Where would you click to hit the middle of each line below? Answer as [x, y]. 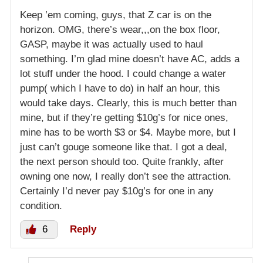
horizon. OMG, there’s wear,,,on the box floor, [120, 29]
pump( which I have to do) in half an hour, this [120, 88]
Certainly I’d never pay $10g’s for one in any [117, 191]
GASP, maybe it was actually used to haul [112, 44]
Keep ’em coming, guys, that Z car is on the [116, 15]
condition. [41, 205]
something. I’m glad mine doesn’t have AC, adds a [130, 59]
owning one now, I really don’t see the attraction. [126, 176]
